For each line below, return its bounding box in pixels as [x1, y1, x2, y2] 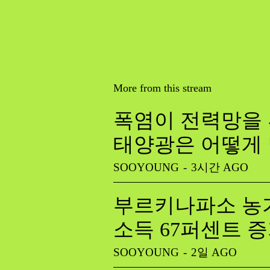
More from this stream [113, 81, 212, 94]
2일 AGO [191, 245, 237, 259]
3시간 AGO [191, 160, 248, 174]
